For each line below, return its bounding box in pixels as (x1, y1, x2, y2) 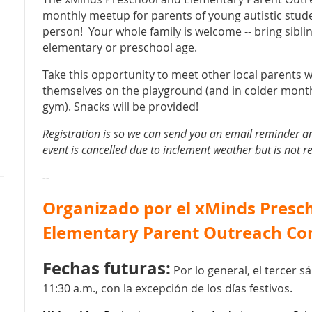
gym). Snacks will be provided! (42, 98, 198, 114)
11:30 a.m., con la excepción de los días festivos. (42, 280, 292, 296)
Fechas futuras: (42, 256, 171, 280)
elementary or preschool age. (42, 39, 200, 55)
